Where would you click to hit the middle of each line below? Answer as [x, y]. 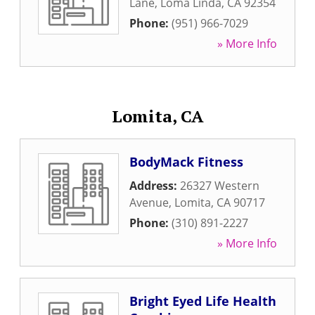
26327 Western [220, 186]
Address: [155, 186]
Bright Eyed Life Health [203, 301]
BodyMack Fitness [186, 162]
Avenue [149, 202]
